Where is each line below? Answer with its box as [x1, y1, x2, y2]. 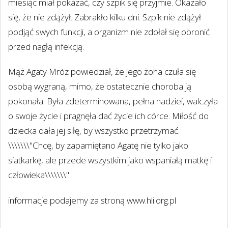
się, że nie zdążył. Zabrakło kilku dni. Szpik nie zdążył [8, 11, 201, 23]
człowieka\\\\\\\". [8, 169, 71, 181]
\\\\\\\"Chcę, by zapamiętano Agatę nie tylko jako [8, 139, 188, 152]
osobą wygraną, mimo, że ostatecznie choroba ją [8, 80, 191, 93]
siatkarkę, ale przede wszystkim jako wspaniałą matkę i [8, 154, 212, 166]
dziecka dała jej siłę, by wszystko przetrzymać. [8, 125, 180, 137]
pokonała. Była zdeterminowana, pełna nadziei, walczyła [8, 95, 218, 107]
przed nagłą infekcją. [8, 40, 84, 52]
